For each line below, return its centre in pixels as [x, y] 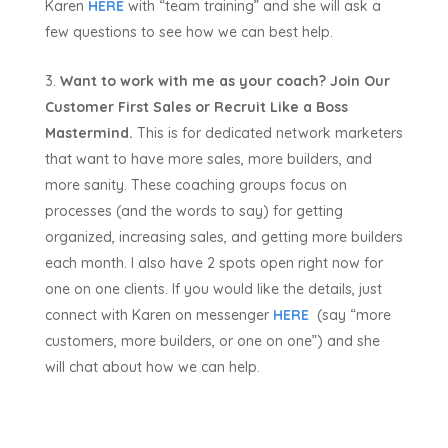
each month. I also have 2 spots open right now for [213, 263]
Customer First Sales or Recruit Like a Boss [196, 107]
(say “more [349, 315]
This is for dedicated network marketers [267, 133]
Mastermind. [88, 133]
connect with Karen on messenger [158, 315]
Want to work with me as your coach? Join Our [224, 81]
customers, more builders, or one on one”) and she [212, 341]
